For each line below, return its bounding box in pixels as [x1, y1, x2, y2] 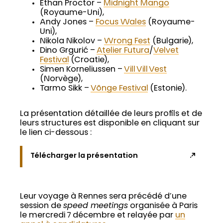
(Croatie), [69, 56, 109, 64]
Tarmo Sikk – [40, 84, 91, 93]
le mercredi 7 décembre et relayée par [20, 211, 175, 220]
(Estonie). [148, 84, 187, 93]
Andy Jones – [40, 18, 96, 26]
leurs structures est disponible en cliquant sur [20, 119, 200, 127]
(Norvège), [40, 75, 83, 83]
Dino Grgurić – [40, 46, 97, 55]
